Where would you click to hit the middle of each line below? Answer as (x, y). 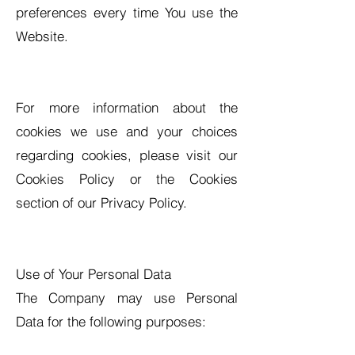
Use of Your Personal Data (94, 274)
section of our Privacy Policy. (101, 202)
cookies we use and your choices (127, 131)
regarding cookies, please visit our (127, 155)
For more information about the (127, 107)
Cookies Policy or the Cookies (127, 179)
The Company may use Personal (127, 298)
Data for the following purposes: (111, 321)
